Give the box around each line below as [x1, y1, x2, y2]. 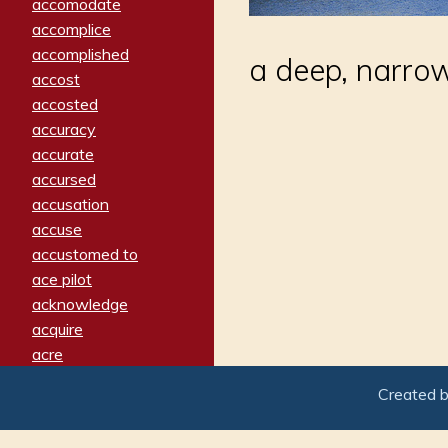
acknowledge [32, 293, 128, 314]
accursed [32, 168, 96, 189]
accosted [32, 93, 98, 114]
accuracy [32, 118, 96, 139]
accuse [32, 218, 82, 239]
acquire [32, 318, 83, 339]
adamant [32, 418, 96, 439]
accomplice [32, 18, 111, 39]
